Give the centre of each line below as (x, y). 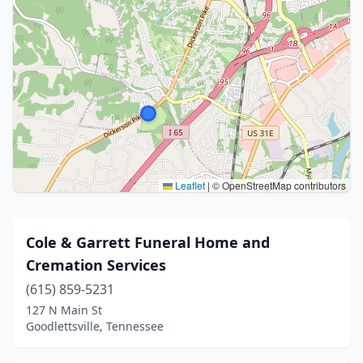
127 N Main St (64, 310)
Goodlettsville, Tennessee (95, 326)
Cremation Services (96, 265)
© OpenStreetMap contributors (278, 185)
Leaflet (189, 185)
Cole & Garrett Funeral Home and (148, 242)
